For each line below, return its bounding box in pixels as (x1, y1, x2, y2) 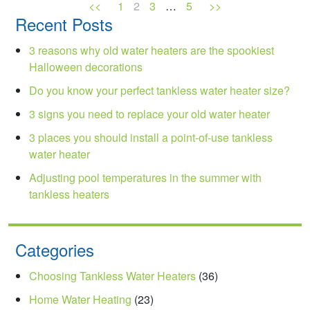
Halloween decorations (29, 58, 143, 75)
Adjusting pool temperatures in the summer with (29, 169, 262, 185)
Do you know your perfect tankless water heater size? (29, 82, 290, 98)
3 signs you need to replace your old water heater (29, 105, 270, 122)
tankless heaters (29, 185, 109, 202)
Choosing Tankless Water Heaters (29, 267, 196, 284)
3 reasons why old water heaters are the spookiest (29, 42, 274, 58)
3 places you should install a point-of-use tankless (29, 129, 273, 145)
